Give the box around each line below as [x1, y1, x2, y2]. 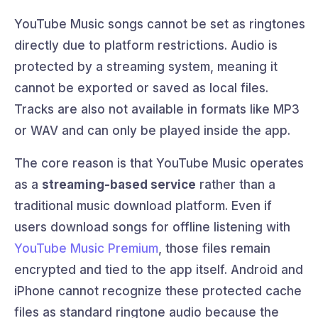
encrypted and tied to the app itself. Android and [14, 262, 303, 277]
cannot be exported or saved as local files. [14, 80, 268, 95]
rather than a [196, 177, 275, 192]
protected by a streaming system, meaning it [14, 59, 278, 74]
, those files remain [158, 241, 270, 256]
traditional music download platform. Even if [14, 198, 272, 213]
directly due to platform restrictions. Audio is [14, 38, 278, 53]
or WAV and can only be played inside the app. [14, 123, 290, 138]
